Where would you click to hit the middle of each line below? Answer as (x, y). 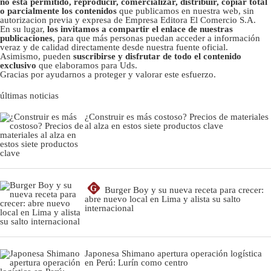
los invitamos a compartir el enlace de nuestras (140, 29)
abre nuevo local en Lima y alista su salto (163, 199)
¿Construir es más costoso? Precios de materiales (177, 117)
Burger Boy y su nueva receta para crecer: (184, 190)
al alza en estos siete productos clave (154, 126)
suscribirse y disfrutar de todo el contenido (157, 57)
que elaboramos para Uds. (87, 66)
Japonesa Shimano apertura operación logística (173, 254)
